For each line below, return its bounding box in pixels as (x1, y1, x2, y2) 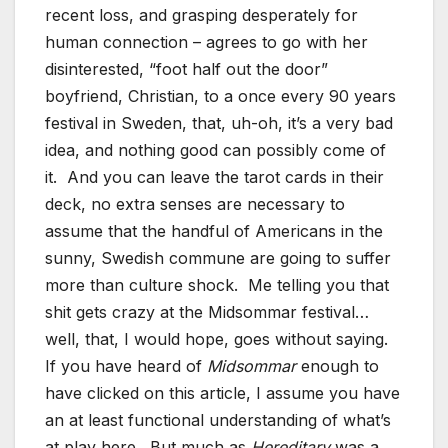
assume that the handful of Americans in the (45, 221, 383, 242)
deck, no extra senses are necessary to (45, 194, 345, 215)
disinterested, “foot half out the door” (45, 59, 328, 80)
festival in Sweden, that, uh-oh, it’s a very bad (45, 113, 393, 134)
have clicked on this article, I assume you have (45, 383, 400, 404)
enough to (296, 356, 379, 377)
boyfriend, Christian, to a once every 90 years (45, 86, 396, 107)
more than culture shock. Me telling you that (45, 275, 389, 296)
